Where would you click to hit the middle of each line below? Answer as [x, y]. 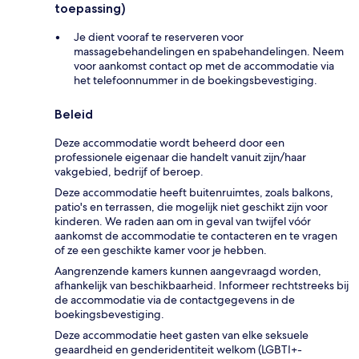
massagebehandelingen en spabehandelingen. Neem [209, 51]
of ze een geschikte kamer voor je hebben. [161, 250]
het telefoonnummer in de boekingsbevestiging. [196, 80]
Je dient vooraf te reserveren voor [159, 36]
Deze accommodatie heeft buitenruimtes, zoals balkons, [194, 192]
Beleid [74, 114]
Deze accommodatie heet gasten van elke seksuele [182, 335]
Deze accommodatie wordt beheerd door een [169, 142]
